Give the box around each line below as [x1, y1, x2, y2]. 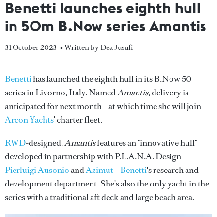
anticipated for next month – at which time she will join [5, 100, 201, 112]
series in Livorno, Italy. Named [5, 87, 117, 98]
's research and [147, 164, 199, 176]
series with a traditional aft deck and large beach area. [5, 191, 196, 203]
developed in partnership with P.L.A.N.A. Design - [5, 151, 186, 162]
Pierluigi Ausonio [5, 164, 69, 176]
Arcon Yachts [5, 114, 54, 125]
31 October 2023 [5, 42, 57, 52]
